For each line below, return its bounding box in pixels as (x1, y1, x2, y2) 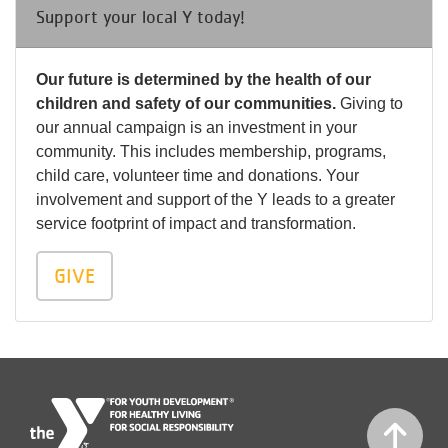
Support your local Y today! (36, 5, 245, 27)
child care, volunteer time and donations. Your (36, 167, 359, 184)
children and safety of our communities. (36, 95, 336, 112)
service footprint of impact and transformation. (36, 215, 356, 232)
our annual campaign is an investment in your (36, 119, 357, 136)
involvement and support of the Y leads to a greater (36, 191, 395, 208)
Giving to (336, 95, 403, 112)
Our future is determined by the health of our (36, 71, 371, 88)
